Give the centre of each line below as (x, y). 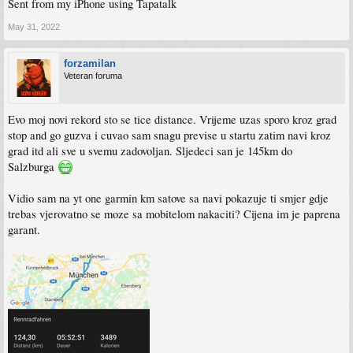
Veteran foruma (93, 75)
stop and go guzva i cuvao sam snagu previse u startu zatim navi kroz (169, 135)
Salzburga (33, 166)
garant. (24, 229)
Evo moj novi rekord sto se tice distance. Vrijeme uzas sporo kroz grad (172, 119)
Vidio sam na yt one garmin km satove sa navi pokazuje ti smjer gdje (168, 198)
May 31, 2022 (34, 26)
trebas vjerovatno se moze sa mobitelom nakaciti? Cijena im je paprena (174, 214)
